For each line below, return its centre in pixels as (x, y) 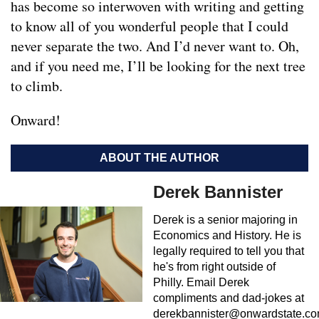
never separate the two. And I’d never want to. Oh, (155, 46)
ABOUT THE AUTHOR (159, 158)
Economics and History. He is (227, 236)
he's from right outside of (214, 267)
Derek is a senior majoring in (225, 220)
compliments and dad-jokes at (229, 298)
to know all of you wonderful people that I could (150, 26)
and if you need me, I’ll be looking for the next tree (158, 66)
